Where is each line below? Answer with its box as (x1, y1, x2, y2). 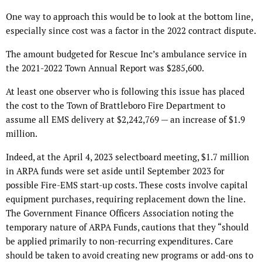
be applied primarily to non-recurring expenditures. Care (6, 236, 233, 247)
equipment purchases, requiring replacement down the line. (6, 194, 245, 205)
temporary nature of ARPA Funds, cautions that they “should (6, 222, 249, 233)
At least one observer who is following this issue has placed (6, 86, 244, 98)
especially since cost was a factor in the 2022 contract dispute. (6, 25, 256, 37)
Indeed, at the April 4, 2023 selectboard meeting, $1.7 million (6, 151, 249, 163)
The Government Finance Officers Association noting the (6, 208, 234, 219)
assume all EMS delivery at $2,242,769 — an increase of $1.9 (6, 114, 245, 126)
